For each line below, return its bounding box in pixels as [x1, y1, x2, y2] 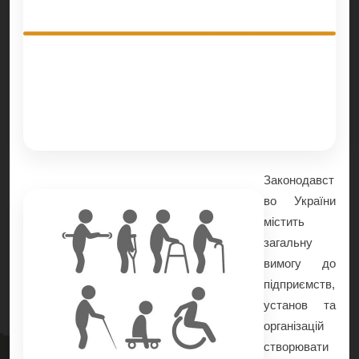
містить [264, 215, 305, 229]
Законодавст [264, 173, 334, 188]
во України [264, 194, 336, 208]
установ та [264, 298, 336, 313]
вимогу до [264, 256, 336, 271]
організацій [264, 319, 324, 333]
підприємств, [264, 277, 335, 292]
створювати [264, 340, 329, 354]
